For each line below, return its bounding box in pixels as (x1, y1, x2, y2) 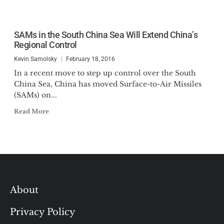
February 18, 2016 (65, 55, 115, 62)
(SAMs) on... (13, 90, 57, 99)
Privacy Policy (10, 206, 75, 217)
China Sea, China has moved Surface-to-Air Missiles (13, 79, 201, 88)
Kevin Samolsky (13, 55, 57, 62)
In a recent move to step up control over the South (13, 68, 196, 77)
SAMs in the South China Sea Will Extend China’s (13, 29, 197, 40)
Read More (13, 107, 49, 115)
